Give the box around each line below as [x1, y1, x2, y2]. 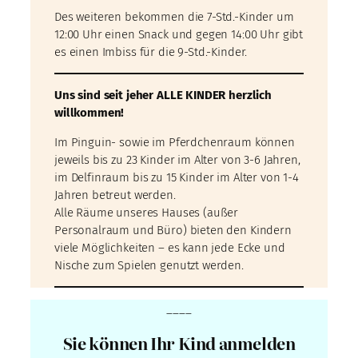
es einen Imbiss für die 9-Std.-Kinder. [54, 45, 248, 60]
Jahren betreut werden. [54, 188, 176, 203]
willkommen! [54, 105, 125, 121]
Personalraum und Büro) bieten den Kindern [54, 223, 292, 238]
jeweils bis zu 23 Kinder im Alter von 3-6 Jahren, [54, 153, 300, 168]
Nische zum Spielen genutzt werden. [54, 258, 247, 273]
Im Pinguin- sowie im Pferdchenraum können [54, 135, 295, 150]
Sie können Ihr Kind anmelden [62, 331, 296, 356]
